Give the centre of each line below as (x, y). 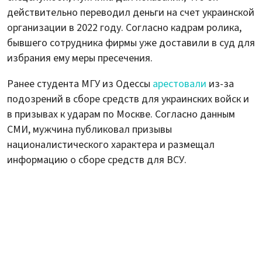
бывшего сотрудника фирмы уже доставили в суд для (131, 43)
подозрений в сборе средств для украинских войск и (128, 99)
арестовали (180, 84)
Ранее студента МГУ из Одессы (80, 84)
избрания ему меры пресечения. (80, 58)
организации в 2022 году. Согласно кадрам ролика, (124, 28)
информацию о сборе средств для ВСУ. (97, 160)
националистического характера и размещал (111, 145)
